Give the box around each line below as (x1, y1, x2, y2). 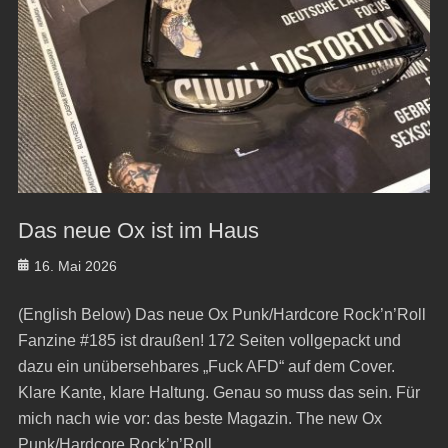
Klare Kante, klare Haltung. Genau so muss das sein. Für (17, 384, 420, 402)
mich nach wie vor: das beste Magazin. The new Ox (17, 410, 382, 428)
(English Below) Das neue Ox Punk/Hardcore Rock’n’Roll (17, 306, 426, 324)
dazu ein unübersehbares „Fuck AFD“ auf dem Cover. (17, 358, 395, 376)
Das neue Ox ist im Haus (17, 218, 259, 244)
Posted (16, 257, 61, 274)
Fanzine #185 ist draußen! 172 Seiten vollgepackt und (17, 332, 401, 350)
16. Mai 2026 (33, 258, 117, 275)
